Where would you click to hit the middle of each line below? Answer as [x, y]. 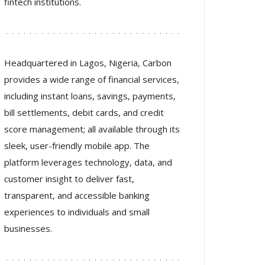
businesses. [28, 228]
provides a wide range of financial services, [92, 79]
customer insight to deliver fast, [69, 179]
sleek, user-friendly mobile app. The [77, 146]
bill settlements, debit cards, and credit [84, 112]
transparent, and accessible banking [77, 195]
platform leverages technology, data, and [88, 162]
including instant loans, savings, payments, [90, 96]
